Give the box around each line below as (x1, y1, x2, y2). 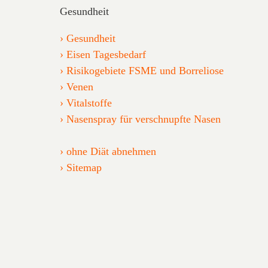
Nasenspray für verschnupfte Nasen (66, 112, 221, 125)
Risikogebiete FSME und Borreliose (66, 64, 224, 77)
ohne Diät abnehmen (66, 145, 156, 157)
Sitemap (66, 161, 102, 173)
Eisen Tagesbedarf (66, 48, 146, 60)
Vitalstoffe (66, 96, 112, 109)
